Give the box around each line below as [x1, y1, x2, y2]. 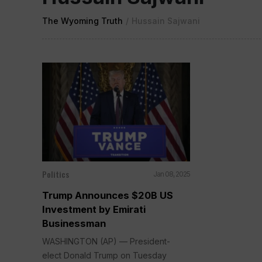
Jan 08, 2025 [153, 169, 191, 178]
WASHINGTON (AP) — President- [42, 236, 170, 246]
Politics [42, 167, 69, 180]
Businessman [42, 217, 106, 229]
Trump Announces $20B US [42, 189, 173, 201]
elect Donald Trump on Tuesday [42, 250, 167, 260]
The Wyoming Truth [42, 16, 123, 26]
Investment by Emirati [42, 203, 146, 215]
